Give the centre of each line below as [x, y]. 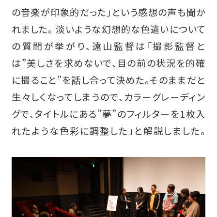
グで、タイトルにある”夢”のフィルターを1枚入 [108, 114]
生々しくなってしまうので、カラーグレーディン [108, 97]
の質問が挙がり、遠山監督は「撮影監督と [108, 46]
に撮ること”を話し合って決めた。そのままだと [108, 80]
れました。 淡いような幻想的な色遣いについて [108, 29]
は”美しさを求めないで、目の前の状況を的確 [108, 63]
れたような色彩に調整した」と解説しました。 [108, 131]
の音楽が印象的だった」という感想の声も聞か [108, 12]
